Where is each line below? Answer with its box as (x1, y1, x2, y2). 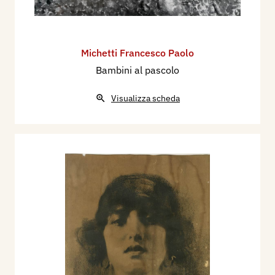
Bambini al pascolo (96, 64, 179, 77)
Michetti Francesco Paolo (81, 47, 194, 60)
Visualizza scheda (111, 93, 180, 104)
